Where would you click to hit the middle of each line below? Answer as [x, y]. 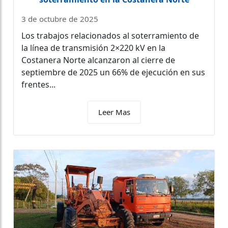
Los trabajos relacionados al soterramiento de [110, 35]
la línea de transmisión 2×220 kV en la [93, 48]
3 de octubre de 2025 [60, 19]
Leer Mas [114, 112]
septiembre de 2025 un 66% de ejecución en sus [113, 72]
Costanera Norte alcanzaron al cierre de [98, 60]
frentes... [38, 84]
